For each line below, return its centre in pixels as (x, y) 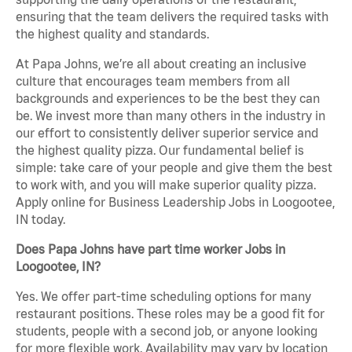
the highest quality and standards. (112, 34)
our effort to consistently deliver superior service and (167, 133)
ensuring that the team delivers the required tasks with (172, 17)
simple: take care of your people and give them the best (174, 168)
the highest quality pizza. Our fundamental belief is (160, 150)
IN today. (40, 220)
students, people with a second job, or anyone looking (167, 331)
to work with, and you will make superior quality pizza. (166, 185)
